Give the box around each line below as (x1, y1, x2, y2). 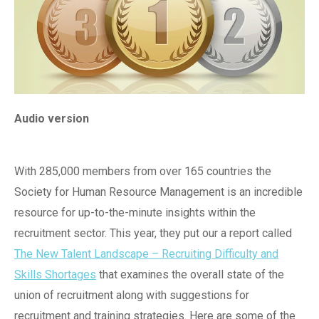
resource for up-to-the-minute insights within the (14, 205, 256, 219)
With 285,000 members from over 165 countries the (14, 164, 271, 178)
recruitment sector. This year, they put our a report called (14, 226, 292, 240)
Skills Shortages (14, 267, 96, 281)
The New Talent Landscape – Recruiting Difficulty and (14, 246, 278, 261)
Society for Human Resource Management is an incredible (14, 184, 303, 199)
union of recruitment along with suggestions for (14, 288, 249, 302)
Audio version (14, 111, 89, 125)
